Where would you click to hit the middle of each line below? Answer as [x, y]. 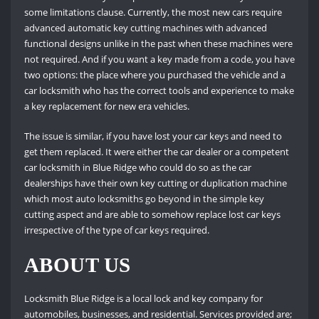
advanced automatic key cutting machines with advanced [145, 28]
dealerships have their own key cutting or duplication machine [155, 183]
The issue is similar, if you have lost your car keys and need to [153, 136]
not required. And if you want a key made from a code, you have [159, 59]
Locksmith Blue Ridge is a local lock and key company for [143, 298]
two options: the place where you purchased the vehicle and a [155, 75]
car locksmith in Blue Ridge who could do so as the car [137, 168]
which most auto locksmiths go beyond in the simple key [144, 199]
